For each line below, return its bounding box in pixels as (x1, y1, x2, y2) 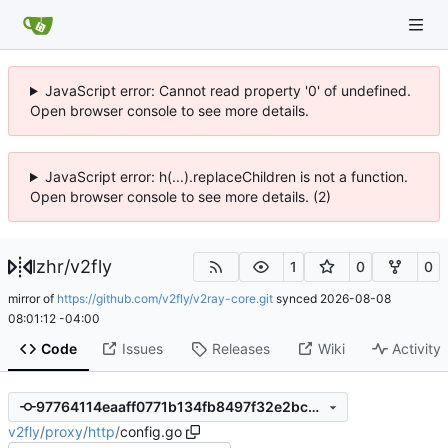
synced (273, 290, 320, 306)
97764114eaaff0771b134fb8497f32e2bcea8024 (307, 398, 319, 416)
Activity (392, 340, 442, 358)
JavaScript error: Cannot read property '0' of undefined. (44, 82, 411, 99)
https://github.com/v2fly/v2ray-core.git (57, 290, 273, 306)
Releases (211, 340, 270, 358)
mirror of (8, 290, 57, 306)
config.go (120, 422, 182, 440)
